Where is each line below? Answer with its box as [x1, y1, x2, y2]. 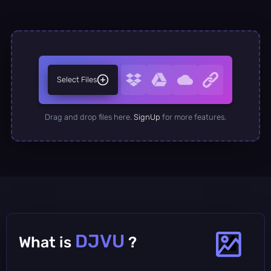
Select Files [57, 74, 97, 84]
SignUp [134, 112, 160, 122]
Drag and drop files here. [45, 112, 134, 122]
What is [19, 233, 75, 251]
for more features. [160, 112, 226, 122]
